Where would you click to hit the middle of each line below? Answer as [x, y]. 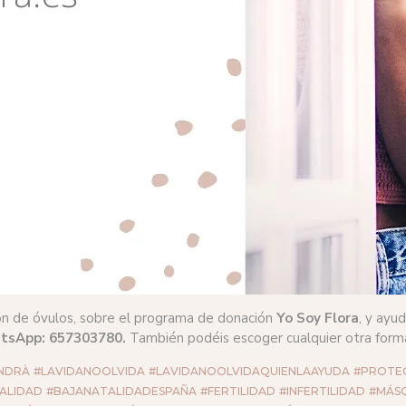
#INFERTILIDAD [322, 391]
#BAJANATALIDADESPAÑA [121, 391]
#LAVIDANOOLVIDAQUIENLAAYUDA [249, 371]
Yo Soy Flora [318, 318]
